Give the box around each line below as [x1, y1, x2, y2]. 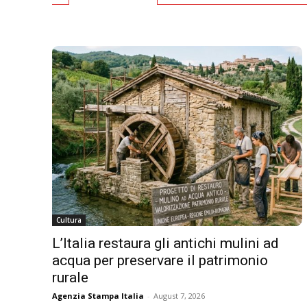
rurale [52, 269, 88, 286]
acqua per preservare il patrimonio [52, 252, 268, 269]
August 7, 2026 [153, 291, 205, 302]
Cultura [56, 215, 82, 225]
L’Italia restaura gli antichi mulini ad [52, 235, 279, 252]
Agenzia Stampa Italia [52, 291, 144, 302]
